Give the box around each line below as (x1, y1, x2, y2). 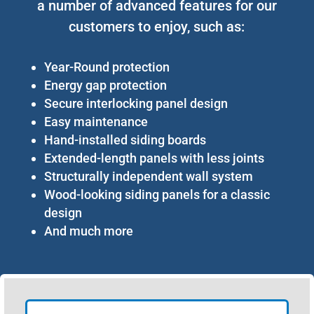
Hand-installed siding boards (43, 132, 206, 147)
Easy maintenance (43, 114, 148, 129)
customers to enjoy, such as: (69, 18, 245, 35)
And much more (43, 223, 133, 238)
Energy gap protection (43, 77, 167, 93)
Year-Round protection (43, 59, 170, 74)
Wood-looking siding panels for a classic (43, 186, 270, 202)
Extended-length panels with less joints (43, 150, 264, 165)
